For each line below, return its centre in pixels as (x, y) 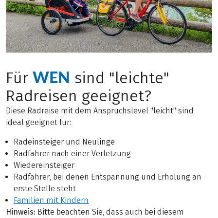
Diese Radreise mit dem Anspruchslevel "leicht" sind (100, 111)
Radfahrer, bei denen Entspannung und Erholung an (108, 177)
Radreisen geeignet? (79, 96)
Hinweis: (21, 212)
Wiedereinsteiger (44, 165)
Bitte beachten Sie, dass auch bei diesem (110, 212)
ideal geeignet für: (38, 123)
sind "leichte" (120, 78)
